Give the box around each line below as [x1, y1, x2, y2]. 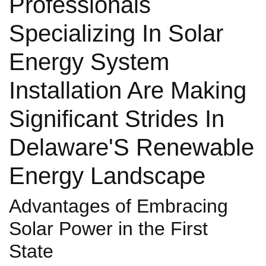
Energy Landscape [9, 162, 205, 189]
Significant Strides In [9, 105, 224, 132]
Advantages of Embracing [9, 195, 228, 217]
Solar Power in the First [9, 217, 208, 239]
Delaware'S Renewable [9, 134, 254, 160]
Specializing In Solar [9, 20, 223, 46]
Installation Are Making [9, 77, 246, 103]
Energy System [9, 48, 169, 75]
